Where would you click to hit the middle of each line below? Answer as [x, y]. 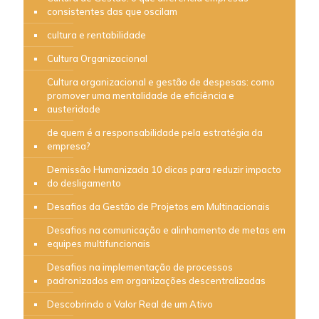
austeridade [74, 109]
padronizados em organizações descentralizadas [156, 280]
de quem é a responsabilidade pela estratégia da [155, 132]
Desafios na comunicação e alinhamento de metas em [166, 230]
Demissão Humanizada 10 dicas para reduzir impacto [164, 169]
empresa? [69, 146]
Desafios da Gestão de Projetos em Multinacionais [158, 206]
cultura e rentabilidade [96, 35]
